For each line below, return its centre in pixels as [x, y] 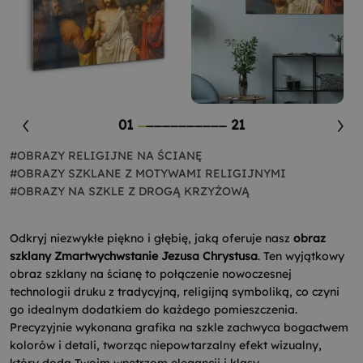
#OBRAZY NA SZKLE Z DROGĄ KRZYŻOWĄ [130, 191]
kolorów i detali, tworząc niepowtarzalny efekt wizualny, [166, 345]
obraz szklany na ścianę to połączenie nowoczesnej [151, 274]
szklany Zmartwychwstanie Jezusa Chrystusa [134, 256]
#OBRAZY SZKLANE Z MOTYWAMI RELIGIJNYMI [148, 173]
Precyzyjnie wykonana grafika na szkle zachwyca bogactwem [179, 327]
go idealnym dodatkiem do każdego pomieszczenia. [154, 310]
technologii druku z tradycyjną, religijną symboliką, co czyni [175, 292]
